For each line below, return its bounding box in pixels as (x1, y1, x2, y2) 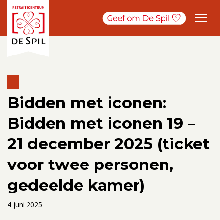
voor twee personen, (7, 155, 173, 174)
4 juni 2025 (7, 199, 42, 209)
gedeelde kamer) (7, 175, 145, 194)
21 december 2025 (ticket (7, 134, 210, 153)
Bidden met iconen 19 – (7, 113, 195, 133)
